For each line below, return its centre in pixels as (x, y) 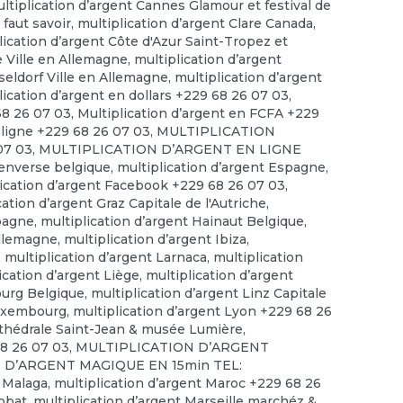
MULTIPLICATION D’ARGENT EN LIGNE (170, 150)
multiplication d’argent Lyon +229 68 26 (203, 312)
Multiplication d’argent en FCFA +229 (199, 114)
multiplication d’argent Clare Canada (196, 24)
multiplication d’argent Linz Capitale (209, 294)
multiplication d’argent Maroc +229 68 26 (188, 384)
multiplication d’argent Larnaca (106, 258)
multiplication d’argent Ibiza (156, 240)
